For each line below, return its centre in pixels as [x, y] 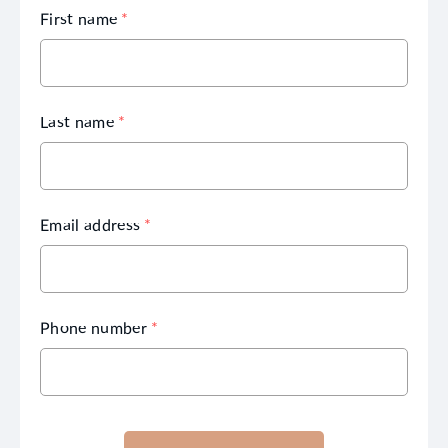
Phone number [93, 327]
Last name [77, 121]
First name [79, 18]
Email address [90, 224]
